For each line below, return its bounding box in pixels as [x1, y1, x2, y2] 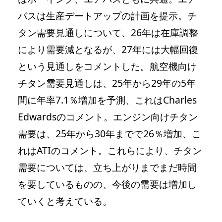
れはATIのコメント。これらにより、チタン [18, 143, 202, 157]
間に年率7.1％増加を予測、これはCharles [18, 93, 197, 107]
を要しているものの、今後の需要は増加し [18, 177, 197, 191]
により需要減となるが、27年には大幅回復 [18, 42, 198, 56]
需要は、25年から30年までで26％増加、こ [18, 126, 201, 140]
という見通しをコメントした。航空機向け [18, 59, 197, 73]
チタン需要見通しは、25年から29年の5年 [18, 76, 196, 90]
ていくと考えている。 [18, 194, 112, 208]
